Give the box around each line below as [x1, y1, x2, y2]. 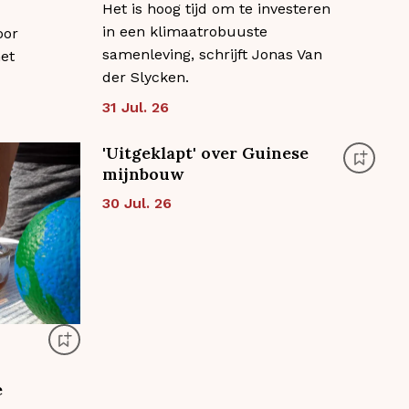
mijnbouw [101, 163, 184, 184]
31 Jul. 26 [101, 98, 169, 116]
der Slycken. [101, 68, 189, 86]
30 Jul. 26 [101, 194, 172, 212]
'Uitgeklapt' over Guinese [101, 142, 309, 163]
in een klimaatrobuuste [101, 22, 267, 40]
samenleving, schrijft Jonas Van [101, 45, 322, 63]
